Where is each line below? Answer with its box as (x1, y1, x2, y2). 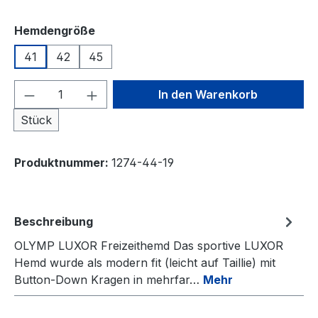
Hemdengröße (14, 23, 95, 38)
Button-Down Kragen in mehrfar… (14, 273, 203, 287)
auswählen (94, 23, 159, 37)
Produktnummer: (14, 155, 111, 170)
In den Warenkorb (158, 87, 258, 102)
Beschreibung (14, 214, 93, 229)
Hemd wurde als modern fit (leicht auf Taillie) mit (14, 256, 275, 270)
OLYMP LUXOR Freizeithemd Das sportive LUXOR (14, 238, 283, 253)
